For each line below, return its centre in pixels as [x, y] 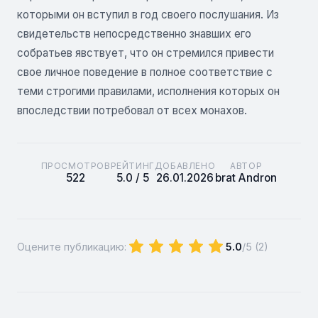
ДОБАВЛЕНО [185, 165]
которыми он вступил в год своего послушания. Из [148, 14]
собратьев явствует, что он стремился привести [146, 53]
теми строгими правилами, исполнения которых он [148, 91]
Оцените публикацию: [72, 247]
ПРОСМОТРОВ [76, 165]
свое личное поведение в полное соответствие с [145, 72]
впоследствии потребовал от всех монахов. [132, 110]
